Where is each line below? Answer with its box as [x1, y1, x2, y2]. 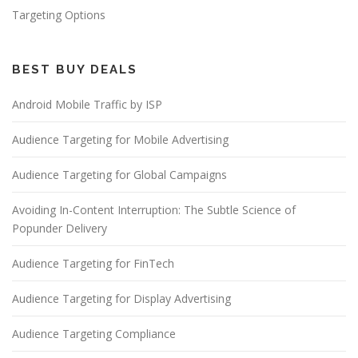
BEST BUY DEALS [12, 62, 137, 77]
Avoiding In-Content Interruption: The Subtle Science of [12, 201, 296, 217]
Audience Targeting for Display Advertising [12, 290, 231, 306]
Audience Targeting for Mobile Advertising [12, 131, 229, 147]
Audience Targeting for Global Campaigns [12, 166, 227, 182]
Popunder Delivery [12, 220, 107, 236]
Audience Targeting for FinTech [12, 255, 174, 271]
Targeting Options [12, 6, 105, 22]
